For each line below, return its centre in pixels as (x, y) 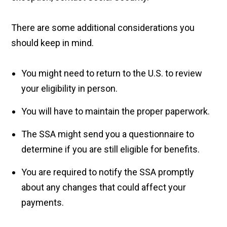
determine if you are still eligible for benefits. (112, 149)
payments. (44, 203)
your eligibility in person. (71, 89)
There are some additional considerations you (103, 28)
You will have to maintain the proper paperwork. (117, 111)
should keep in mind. (53, 43)
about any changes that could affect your (104, 187)
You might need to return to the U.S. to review (112, 73)
